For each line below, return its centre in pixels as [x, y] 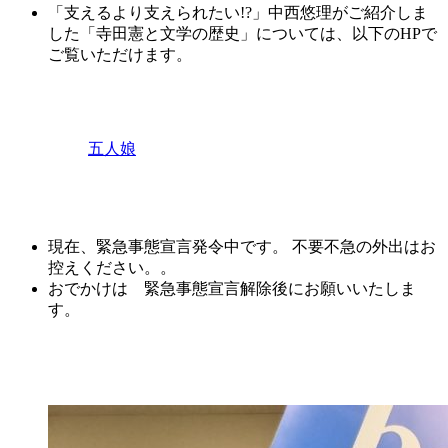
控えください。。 [112, 268]
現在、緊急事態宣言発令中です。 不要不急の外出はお [242, 247]
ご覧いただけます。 [120, 55]
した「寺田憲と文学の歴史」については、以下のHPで [242, 34]
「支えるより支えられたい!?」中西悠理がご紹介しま [238, 13]
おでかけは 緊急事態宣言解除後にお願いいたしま [232, 289]
